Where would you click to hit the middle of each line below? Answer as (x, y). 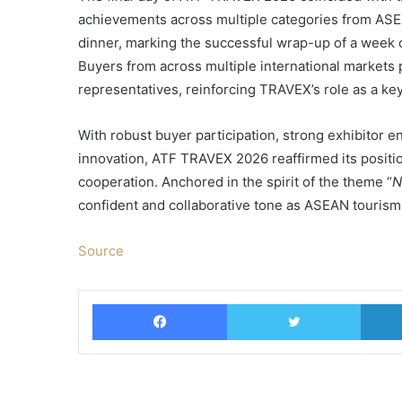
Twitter (380, 302)
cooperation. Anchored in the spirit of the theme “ (235, 181)
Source (101, 250)
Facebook (255, 302)
